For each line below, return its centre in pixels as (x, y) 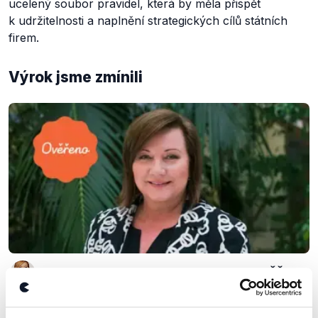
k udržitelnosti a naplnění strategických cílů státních (148, 21)
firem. (24, 38)
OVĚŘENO (280, 273)
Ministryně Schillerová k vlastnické (152, 303)
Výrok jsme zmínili (76, 77)
